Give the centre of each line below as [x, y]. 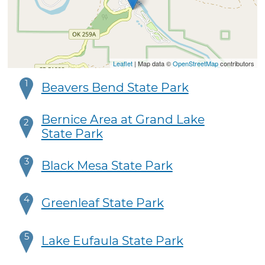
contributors [236, 63]
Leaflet [122, 63]
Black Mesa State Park [107, 165]
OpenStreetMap [195, 63]
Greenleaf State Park [102, 203]
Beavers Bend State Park [115, 87]
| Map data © [152, 63]
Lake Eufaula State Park [112, 240]
